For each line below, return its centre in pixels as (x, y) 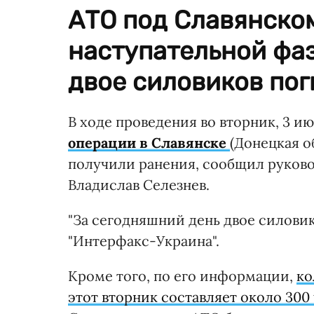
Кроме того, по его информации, (182, 275)
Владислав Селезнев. (139, 184)
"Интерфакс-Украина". (144, 240)
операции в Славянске (147, 142)
